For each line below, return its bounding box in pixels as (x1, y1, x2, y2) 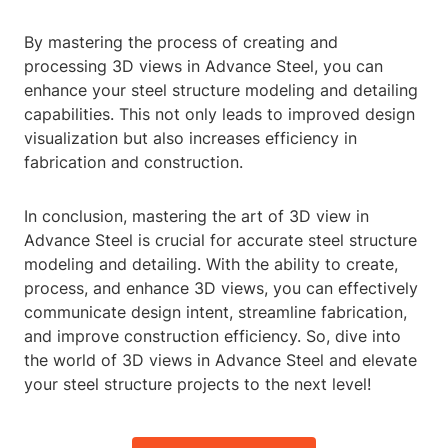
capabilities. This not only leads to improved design (24, 104, 415, 125)
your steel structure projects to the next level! (24, 374, 371, 395)
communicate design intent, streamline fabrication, (24, 302, 407, 323)
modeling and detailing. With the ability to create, (24, 254, 398, 275)
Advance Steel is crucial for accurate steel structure (24, 230, 417, 251)
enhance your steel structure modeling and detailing (24, 80, 418, 101)
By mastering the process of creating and (24, 32, 338, 53)
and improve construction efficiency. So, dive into (24, 326, 401, 347)
